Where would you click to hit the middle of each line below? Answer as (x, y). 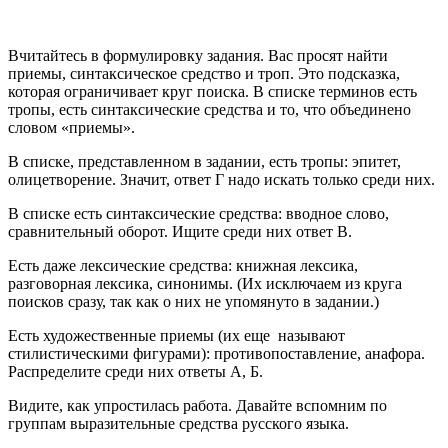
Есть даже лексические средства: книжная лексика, (183, 265)
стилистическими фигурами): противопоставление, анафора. (216, 353)
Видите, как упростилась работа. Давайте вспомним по (197, 405)
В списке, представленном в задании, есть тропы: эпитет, (204, 161)
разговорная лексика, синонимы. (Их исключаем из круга (205, 283)
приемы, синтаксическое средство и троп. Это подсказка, (204, 73)
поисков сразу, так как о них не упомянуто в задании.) (193, 301)
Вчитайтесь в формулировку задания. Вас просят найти (198, 55)
